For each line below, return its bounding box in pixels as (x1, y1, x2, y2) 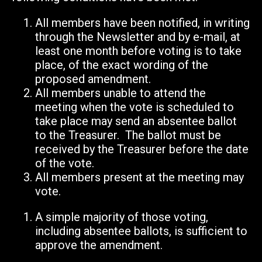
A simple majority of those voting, (35, 210, 208, 225)
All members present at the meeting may (35, 170, 244, 185)
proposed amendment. (35, 72, 151, 87)
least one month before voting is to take (35, 44, 242, 58)
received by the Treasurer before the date (35, 142, 249, 157)
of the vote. (35, 156, 94, 171)
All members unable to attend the (35, 86, 206, 101)
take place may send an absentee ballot (35, 114, 237, 129)
